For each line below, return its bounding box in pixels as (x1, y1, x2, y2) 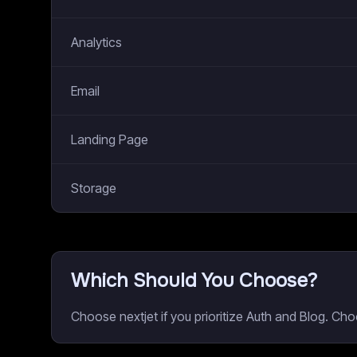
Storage (71, 180, 116, 196)
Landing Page (71, 131, 148, 147)
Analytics (71, 34, 122, 50)
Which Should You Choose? (71, 269, 317, 292)
